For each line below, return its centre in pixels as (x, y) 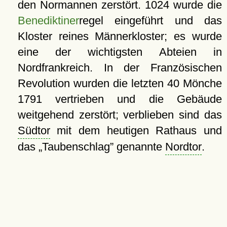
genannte (139, 147)
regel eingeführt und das (150, 21)
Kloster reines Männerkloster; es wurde (120, 36)
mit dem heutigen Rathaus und (136, 130)
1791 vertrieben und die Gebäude (120, 99)
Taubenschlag (76, 147)
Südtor (34, 130)
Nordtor (183, 147)
